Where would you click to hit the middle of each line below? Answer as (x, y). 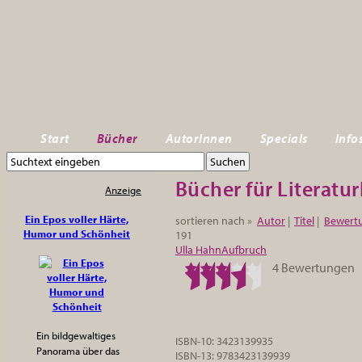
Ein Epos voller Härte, (77, 219)
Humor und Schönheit (77, 234)
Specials (284, 138)
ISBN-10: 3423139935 (224, 341)
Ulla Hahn (198, 250)
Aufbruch (244, 250)
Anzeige (123, 190)
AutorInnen (199, 138)
